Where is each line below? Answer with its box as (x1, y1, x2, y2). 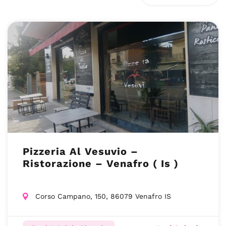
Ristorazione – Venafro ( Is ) (23, 157, 179, 169)
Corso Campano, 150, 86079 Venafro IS (35, 192, 171, 200)
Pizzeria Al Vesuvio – (23, 145, 138, 157)
